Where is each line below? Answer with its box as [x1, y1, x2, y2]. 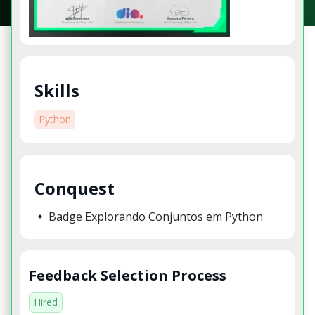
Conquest [34, 176, 115, 200]
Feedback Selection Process [29, 265, 226, 285]
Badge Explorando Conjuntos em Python [49, 208, 263, 224]
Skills [34, 78, 79, 102]
